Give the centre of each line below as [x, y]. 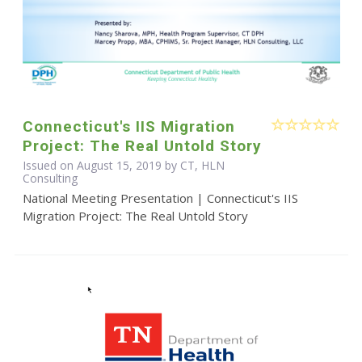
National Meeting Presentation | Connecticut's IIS [160, 198]
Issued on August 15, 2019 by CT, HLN [123, 166]
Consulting [50, 179]
